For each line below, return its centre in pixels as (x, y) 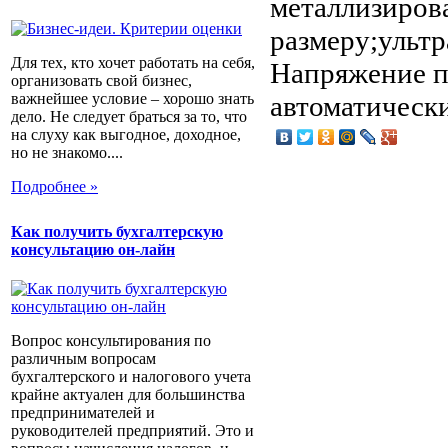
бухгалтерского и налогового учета (131, 376)
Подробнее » (54, 187)
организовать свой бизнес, (101, 81)
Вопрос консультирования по (111, 340)
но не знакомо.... (67, 153)
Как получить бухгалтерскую (117, 231)
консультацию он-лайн (93, 249)
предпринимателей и (83, 412)
